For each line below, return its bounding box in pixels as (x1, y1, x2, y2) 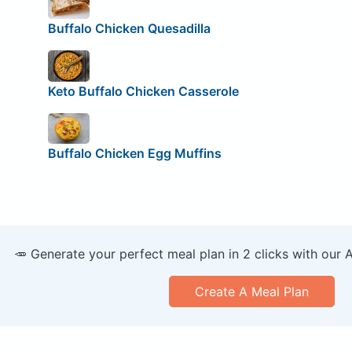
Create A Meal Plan (194, 284, 309, 300)
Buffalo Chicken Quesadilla (47, 20, 211, 36)
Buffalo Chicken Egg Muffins (47, 145, 222, 162)
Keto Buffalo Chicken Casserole (47, 82, 239, 99)
